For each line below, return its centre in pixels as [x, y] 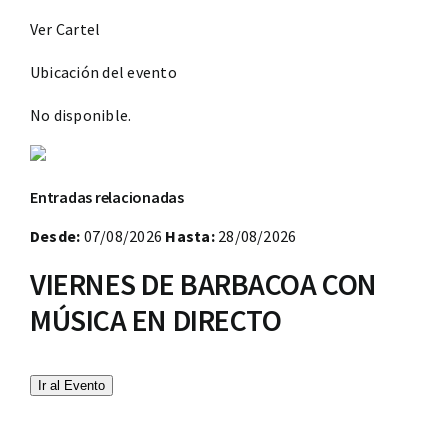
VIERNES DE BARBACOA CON [203, 283]
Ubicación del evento [103, 71]
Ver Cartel [65, 28]
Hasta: [190, 235]
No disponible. [81, 114]
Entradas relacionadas [107, 196]
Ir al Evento [71, 385]
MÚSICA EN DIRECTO [156, 319]
